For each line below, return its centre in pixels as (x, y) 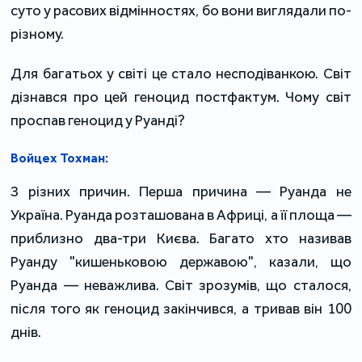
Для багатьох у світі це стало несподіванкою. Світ (181, 74)
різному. (38, 34)
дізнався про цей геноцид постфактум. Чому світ (181, 97)
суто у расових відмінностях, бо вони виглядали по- (181, 11)
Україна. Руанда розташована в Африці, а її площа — (181, 215)
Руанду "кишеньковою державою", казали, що (181, 262)
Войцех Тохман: (60, 158)
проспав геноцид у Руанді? (98, 121)
